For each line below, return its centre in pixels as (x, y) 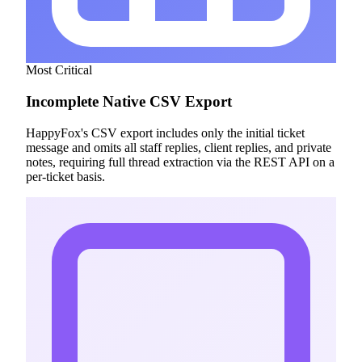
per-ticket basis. (65, 176)
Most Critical (59, 70)
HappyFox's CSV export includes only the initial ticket (165, 133)
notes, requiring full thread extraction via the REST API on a (180, 162)
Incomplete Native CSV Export (129, 102)
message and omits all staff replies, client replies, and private (179, 147)
